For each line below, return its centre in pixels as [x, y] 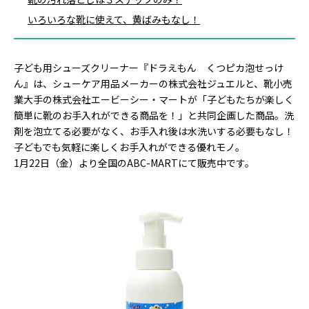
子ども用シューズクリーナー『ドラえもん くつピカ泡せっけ [149, 68]
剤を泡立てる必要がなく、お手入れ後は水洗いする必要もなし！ [154, 131]
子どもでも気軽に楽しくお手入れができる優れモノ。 [129, 147]
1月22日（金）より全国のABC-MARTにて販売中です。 [134, 163]
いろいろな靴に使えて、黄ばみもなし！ [114, 19]
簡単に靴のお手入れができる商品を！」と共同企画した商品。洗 [154, 115]
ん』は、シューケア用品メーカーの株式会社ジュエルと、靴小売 [153, 83]
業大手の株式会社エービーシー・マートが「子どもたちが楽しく [154, 99]
